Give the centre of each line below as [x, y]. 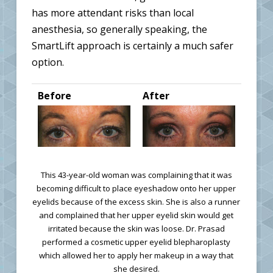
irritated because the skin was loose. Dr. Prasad [136, 228]
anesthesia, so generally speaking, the [119, 29]
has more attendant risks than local [112, 12]
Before [54, 95]
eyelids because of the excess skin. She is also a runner [136, 201]
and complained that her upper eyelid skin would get [136, 215]
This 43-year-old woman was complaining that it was [136, 175]
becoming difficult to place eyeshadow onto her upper [136, 188]
